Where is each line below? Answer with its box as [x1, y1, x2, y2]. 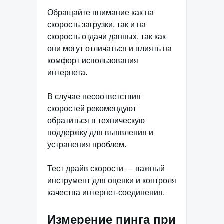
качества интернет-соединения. [47, 188, 165, 197]
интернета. [47, 68, 87, 77]
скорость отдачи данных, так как [47, 32, 166, 41]
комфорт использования [47, 56, 138, 65]
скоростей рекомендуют [47, 104, 136, 113]
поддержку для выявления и [47, 128, 153, 137]
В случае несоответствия [47, 92, 141, 101]
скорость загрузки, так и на [47, 20, 146, 29]
